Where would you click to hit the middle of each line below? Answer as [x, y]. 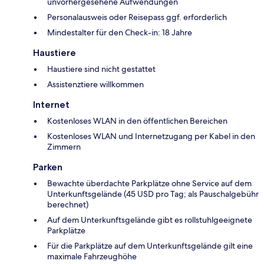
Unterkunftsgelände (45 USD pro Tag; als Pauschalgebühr [153, 194]
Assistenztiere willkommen [95, 85]
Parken [48, 167]
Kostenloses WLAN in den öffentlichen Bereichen [137, 121]
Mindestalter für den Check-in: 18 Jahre [120, 33]
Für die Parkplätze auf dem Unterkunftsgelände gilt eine [150, 246]
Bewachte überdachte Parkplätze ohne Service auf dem [149, 184]
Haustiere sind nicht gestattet [101, 69]
